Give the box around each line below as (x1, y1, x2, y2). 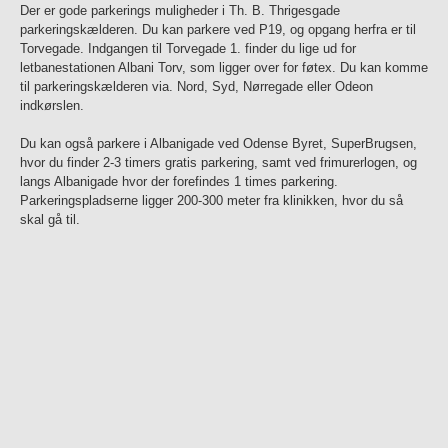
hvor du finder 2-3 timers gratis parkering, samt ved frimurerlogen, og (20, 155, 417, 171)
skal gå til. (20, 212, 80, 228)
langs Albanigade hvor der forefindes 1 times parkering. (20, 174, 338, 190)
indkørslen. (20, 98, 84, 114)
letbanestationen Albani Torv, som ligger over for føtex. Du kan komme (20, 60, 428, 76)
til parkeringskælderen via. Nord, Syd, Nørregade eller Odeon (20, 79, 373, 95)
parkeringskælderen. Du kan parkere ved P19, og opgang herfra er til (20, 22, 416, 38)
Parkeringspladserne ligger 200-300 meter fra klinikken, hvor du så (20, 193, 403, 209)
